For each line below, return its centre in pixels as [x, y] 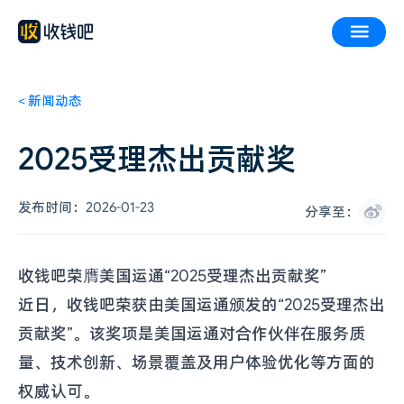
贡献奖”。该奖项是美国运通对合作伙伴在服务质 [192, 334]
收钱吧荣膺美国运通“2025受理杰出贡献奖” [172, 276]
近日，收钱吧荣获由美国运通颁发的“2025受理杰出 [202, 305]
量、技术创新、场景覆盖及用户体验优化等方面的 [197, 363]
